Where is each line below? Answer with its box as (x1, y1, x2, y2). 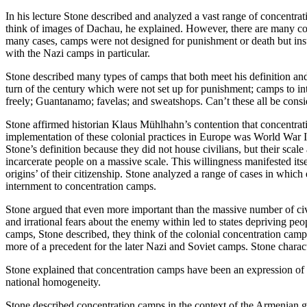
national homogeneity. (5, 276, 101, 288)
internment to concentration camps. (5, 180, 156, 193)
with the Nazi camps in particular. (5, 47, 150, 60)
